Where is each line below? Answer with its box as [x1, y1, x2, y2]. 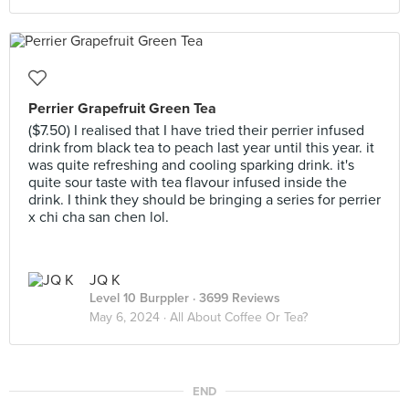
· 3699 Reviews [189, 290, 280, 306]
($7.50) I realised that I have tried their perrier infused [28, 121, 364, 140]
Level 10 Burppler [89, 290, 189, 306]
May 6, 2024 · [89, 309, 170, 325]
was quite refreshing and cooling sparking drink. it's [28, 156, 354, 174]
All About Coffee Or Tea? [170, 309, 308, 325]
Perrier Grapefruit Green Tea [28, 100, 216, 118]
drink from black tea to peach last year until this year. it [28, 139, 374, 157]
